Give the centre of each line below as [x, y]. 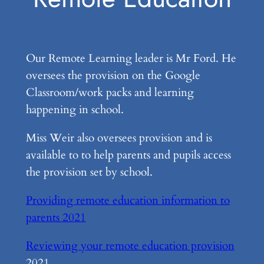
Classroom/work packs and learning [110, 92]
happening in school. [75, 109]
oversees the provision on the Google [113, 75]
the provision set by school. [89, 172]
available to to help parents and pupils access [128, 155]
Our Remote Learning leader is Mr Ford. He [131, 58]
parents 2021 [56, 217]
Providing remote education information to [128, 200]
